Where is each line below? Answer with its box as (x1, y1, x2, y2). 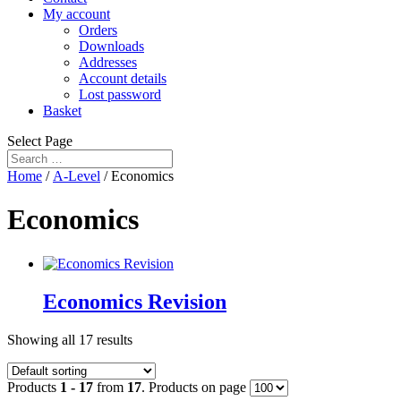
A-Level (53, 168, 100, 183)
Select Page (7, 133, 73, 149)
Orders (79, 22, 117, 38)
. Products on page (141, 379, 250, 395)
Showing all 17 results (7, 331, 132, 347)
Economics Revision (43, 289, 226, 313)
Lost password (79, 87, 161, 102)
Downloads (79, 38, 144, 54)
